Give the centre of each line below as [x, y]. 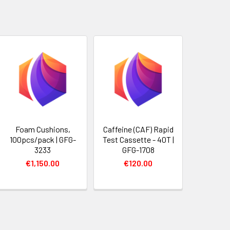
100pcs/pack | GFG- [43, 139]
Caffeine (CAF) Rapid [138, 129]
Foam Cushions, [43, 129]
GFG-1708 [138, 150]
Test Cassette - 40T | [138, 139]
